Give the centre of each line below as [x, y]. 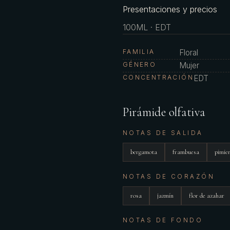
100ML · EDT [147, 27]
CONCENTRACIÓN [158, 77]
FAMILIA [139, 52]
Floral [188, 53]
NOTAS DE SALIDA [163, 133]
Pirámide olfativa [164, 112]
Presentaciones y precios [170, 9]
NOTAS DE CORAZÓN [169, 177]
